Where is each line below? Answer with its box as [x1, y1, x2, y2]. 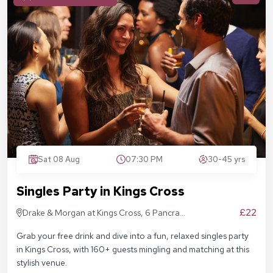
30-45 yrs [208, 154, 246, 165]
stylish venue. [16, 257, 67, 269]
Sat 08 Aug [38, 154, 80, 165]
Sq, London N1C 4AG [23, 221, 104, 232]
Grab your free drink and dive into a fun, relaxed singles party [16, 230, 249, 242]
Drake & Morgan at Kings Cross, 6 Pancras [23, 207, 184, 219]
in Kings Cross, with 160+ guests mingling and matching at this [16, 244, 249, 255]
